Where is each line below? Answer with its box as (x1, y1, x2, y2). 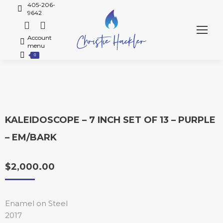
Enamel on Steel (5, 199, 68, 208)
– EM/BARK (5, 132, 57, 143)
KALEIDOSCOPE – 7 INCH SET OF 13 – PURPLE (5, 114, 216, 125)
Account (27, 33, 52, 41)
